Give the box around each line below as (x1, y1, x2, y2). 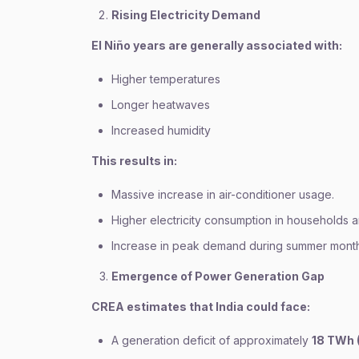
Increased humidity (111, 123, 211, 137)
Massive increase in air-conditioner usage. (111, 188, 334, 201)
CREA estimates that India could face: (91, 300, 310, 313)
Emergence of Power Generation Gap (111, 269, 325, 283)
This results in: (91, 154, 177, 167)
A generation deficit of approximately (111, 333, 312, 347)
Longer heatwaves (111, 98, 210, 111)
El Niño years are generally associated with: (91, 38, 342, 52)
